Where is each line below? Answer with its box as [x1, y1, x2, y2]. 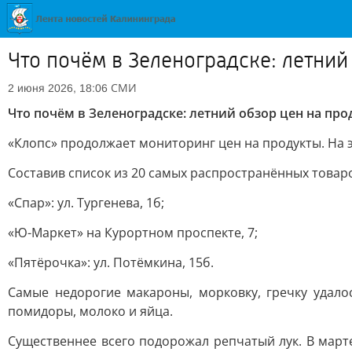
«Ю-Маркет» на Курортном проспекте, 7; [8, 224, 258, 241]
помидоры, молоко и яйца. [8, 302, 173, 320]
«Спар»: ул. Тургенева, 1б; [8, 194, 164, 211]
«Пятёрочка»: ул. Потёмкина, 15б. [8, 254, 214, 271]
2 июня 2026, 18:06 [8, 82, 108, 94]
